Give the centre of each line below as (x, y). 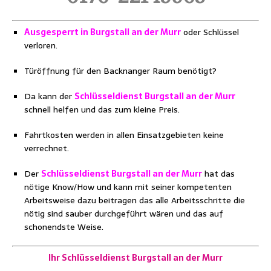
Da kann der (49, 96)
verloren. (41, 46)
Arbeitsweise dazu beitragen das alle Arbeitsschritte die (135, 201)
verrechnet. (47, 149)
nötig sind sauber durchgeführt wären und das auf (124, 214)
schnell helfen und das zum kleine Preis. (102, 110)
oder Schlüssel (211, 32)
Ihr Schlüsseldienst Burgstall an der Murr (135, 258)
